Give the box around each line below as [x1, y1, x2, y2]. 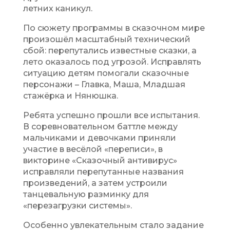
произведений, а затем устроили [23, 178, 167, 188]
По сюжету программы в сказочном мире [23, 23, 205, 33]
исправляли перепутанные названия [23, 166, 184, 177]
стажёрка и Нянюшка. [23, 90, 118, 101]
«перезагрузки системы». [23, 200, 132, 210]
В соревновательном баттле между [23, 121, 178, 131]
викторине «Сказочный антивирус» [23, 155, 177, 165]
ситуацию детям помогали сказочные [23, 68, 189, 78]
